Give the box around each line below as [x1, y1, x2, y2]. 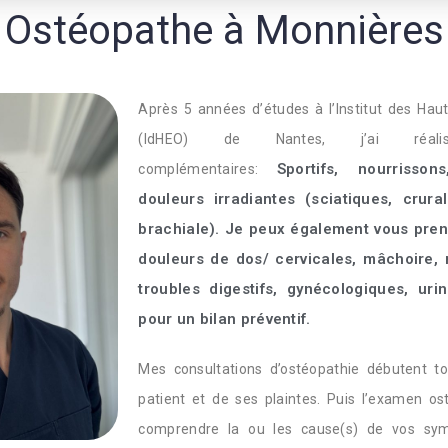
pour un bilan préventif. [138, 310, 315, 328]
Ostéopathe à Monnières [4, 7, 444, 54]
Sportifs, [276, 160, 359, 178]
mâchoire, [363, 250, 439, 268]
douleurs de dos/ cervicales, [138, 250, 364, 268]
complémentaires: [138, 161, 277, 177]
